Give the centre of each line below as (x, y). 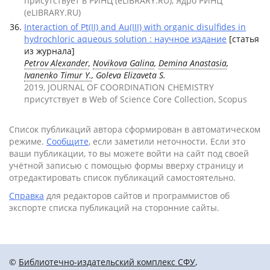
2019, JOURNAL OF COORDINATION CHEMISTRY (119, 87)
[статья (243, 39)
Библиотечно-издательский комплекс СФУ (107, 262)
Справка (27, 196)
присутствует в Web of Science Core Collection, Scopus (136, 99)
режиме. (28, 141)
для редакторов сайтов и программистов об (137, 196)
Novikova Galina (124, 63)
